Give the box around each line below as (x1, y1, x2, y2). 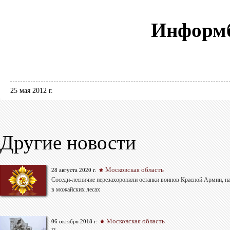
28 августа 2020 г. (51, 167, 97, 174)
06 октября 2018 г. (51, 218, 98, 225)
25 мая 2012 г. (10, 87, 53, 94)
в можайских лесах (51, 186, 100, 194)
